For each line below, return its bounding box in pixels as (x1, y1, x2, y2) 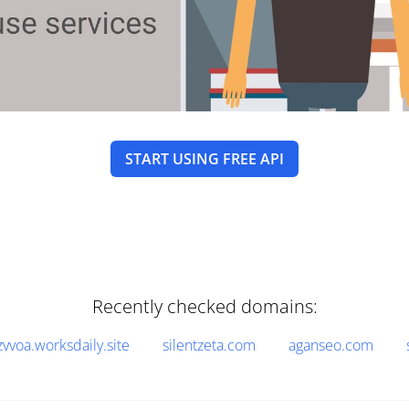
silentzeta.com (162, 335, 256, 355)
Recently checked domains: (91, 294, 318, 319)
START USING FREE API (125, 149, 284, 169)
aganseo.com (288, 335, 373, 355)
